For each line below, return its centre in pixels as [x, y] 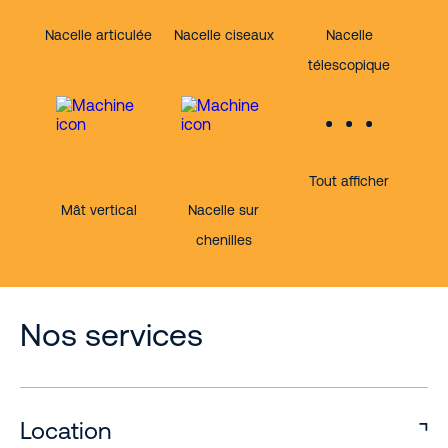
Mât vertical [98, 210]
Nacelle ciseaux [223, 35]
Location [65, 430]
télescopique [349, 65]
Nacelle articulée [99, 35]
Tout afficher [349, 181]
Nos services [111, 334]
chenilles [223, 240]
